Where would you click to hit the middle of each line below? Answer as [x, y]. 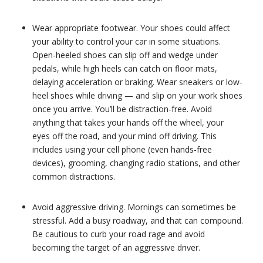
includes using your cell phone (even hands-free [122, 149]
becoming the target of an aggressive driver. [116, 247]
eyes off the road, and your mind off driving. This [124, 136]
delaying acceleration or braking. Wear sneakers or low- [137, 82]
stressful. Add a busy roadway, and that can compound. [137, 220]
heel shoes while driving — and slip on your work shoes [137, 95]
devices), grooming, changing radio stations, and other [136, 163]
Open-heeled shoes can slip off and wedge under [125, 55]
